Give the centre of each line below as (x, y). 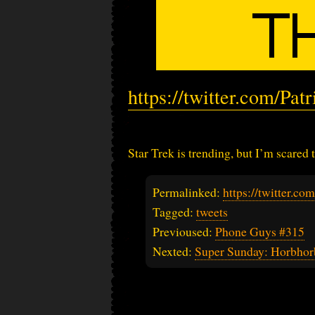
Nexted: (174, 251)
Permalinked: (188, 192)
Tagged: (174, 211)
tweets (212, 211)
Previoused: (184, 231)
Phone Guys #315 (260, 231)
